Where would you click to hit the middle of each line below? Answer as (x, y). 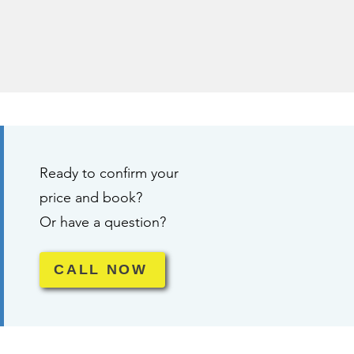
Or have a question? (103, 222)
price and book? (91, 198)
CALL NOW (101, 269)
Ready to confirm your (109, 173)
